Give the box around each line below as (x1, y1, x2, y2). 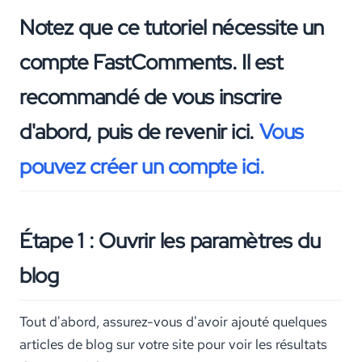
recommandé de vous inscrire (19, 82, 282, 111)
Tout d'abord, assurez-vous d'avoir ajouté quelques (19, 313, 327, 331)
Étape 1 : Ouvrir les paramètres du (19, 226, 321, 255)
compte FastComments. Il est (19, 48, 283, 76)
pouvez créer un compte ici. (19, 152, 265, 180)
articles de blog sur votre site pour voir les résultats (19, 335, 327, 354)
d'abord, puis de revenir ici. (19, 117, 259, 145)
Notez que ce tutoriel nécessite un (19, 13, 324, 41)
